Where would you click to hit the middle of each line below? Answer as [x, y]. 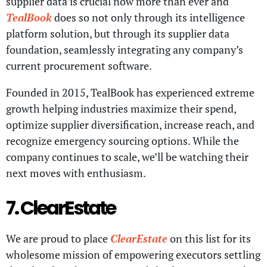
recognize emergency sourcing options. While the [122, 141]
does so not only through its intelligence [148, 18]
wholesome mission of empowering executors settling [133, 254]
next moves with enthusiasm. [77, 173]
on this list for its [209, 238]
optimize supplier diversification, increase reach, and [130, 125]
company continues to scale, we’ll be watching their [127, 157]
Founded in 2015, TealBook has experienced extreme [130, 93]
